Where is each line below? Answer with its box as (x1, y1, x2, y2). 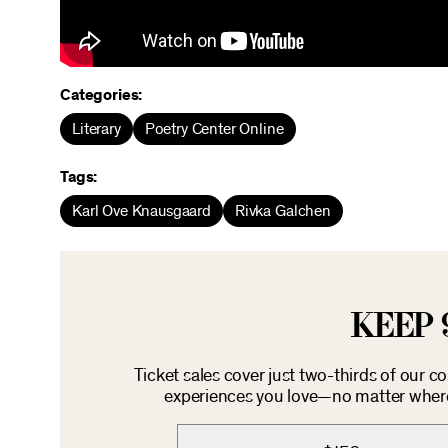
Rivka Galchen (234, 203, 331, 219)
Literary (72, 121, 121, 137)
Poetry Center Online (144, 121, 284, 137)
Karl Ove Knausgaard (72, 203, 211, 219)
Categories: (60, 87, 143, 103)
